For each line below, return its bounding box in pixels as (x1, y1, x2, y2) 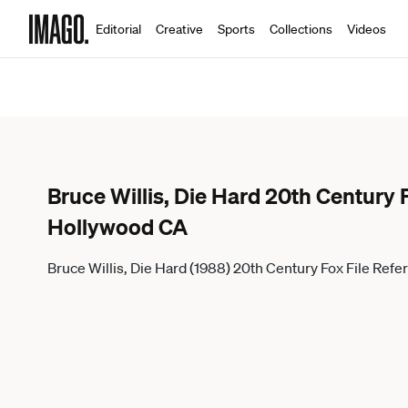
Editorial (96, 20, 141, 37)
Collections (270, 20, 332, 37)
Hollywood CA (47, 213, 188, 240)
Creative (156, 20, 203, 37)
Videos (347, 20, 386, 37)
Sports (218, 20, 255, 37)
